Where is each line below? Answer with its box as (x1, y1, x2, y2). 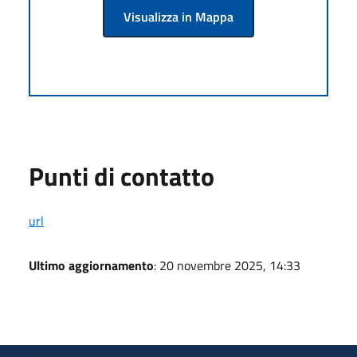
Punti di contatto (29, 156, 214, 195)
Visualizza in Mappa (124, 6, 233, 26)
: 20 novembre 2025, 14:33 (154, 255, 300, 275)
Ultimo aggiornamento (29, 255, 154, 275)
